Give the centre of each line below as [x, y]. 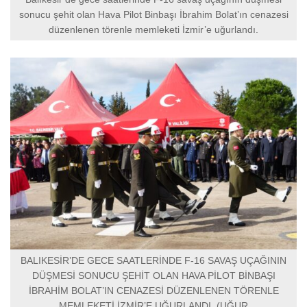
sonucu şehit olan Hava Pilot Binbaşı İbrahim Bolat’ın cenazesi [153, 14]
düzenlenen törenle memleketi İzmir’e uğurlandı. [153, 29]
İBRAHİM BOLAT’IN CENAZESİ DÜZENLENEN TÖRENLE [153, 290]
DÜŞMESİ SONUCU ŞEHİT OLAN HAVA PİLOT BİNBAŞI [153, 275]
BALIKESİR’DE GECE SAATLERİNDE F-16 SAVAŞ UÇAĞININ [153, 260]
